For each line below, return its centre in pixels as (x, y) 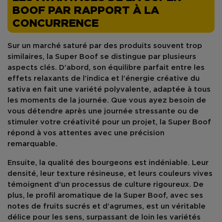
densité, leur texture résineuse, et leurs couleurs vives (110, 174)
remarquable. (32, 144)
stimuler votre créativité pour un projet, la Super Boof (109, 122)
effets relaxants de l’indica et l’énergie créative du (104, 79)
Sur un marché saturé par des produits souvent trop (105, 46)
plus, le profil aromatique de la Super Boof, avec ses (105, 195)
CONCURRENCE (55, 24)
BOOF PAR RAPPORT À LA (86, 11)
